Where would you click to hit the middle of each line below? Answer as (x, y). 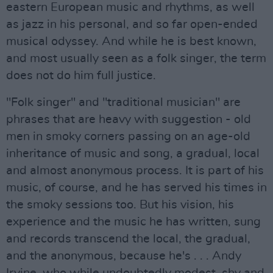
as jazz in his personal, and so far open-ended (132, 24)
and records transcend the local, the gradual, (128, 239)
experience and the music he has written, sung (133, 222)
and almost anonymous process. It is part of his (135, 171)
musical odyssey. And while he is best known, (131, 41)
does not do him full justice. (81, 76)
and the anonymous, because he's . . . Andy (124, 256)
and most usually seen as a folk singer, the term (136, 58)
